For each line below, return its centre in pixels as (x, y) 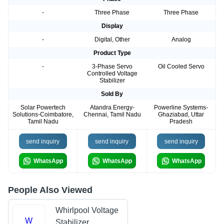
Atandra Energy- (112, 108)
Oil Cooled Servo (181, 67)
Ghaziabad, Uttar (181, 115)
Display (112, 26)
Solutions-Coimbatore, (43, 115)
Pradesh (181, 122)
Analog (181, 40)
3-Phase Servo (112, 67)
